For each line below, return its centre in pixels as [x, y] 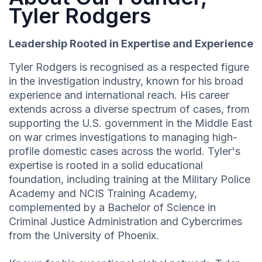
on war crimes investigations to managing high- [123, 137]
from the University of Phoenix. [84, 236]
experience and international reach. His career [119, 95]
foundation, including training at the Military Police [130, 180]
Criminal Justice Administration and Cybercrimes [125, 222]
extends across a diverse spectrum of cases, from [129, 109]
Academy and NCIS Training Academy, [103, 194]
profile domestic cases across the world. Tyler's [125, 151]
